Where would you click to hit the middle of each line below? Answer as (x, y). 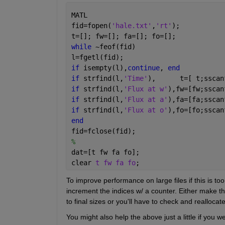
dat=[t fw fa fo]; (105, 152)
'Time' (135, 78)
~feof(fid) (115, 46)
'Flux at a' (145, 99)
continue (143, 68)
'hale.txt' (131, 25)
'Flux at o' (145, 110)
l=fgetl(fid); (97, 57)
